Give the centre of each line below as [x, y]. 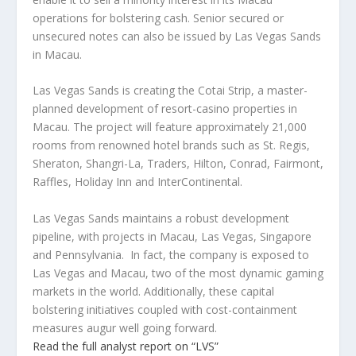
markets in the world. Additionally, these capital [153, 291]
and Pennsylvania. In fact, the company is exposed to [170, 254]
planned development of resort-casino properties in [164, 109]
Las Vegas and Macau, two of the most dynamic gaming [178, 273]
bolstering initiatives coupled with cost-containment [164, 309]
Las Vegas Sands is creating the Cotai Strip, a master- [170, 91]
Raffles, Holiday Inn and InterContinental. [137, 182]
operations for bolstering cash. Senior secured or [158, 17]
